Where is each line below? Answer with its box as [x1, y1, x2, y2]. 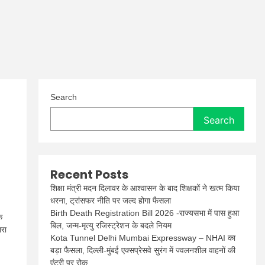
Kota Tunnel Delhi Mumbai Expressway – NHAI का [50, 233, 236, 243]
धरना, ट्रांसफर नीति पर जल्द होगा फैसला [50, 196, 172, 205]
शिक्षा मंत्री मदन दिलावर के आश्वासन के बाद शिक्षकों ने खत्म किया [50, 183, 240, 193]
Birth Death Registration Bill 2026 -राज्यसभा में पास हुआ [50, 208, 240, 218]
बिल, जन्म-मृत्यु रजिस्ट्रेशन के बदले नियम [50, 221, 172, 230]
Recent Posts [50, 166, 129, 183]
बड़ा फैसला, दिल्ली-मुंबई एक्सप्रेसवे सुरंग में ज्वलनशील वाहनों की [50, 245, 236, 255]
